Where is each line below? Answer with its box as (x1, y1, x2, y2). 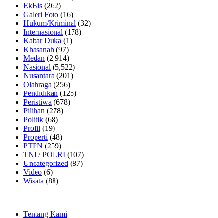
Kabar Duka (23, 36, 61, 45)
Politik (23, 115, 43, 124)
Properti (23, 132, 48, 141)
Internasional (23, 27, 63, 36)
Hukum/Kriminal (23, 18, 76, 27)
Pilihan (23, 106, 45, 115)
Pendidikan (23, 89, 58, 97)
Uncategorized (23, 159, 68, 167)
